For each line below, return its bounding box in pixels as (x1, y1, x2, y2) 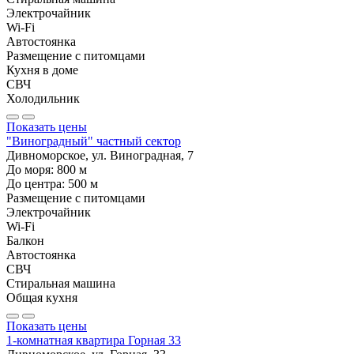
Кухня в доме (6, 62, 78, 77)
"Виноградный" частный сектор (6, 134, 181, 148)
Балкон (6, 233, 44, 247)
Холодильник (6, 91, 80, 105)
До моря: (6, 162, 57, 176)
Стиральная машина (6, 276, 115, 290)
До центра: (6, 176, 68, 190)
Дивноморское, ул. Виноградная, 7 (6, 148, 194, 162)
